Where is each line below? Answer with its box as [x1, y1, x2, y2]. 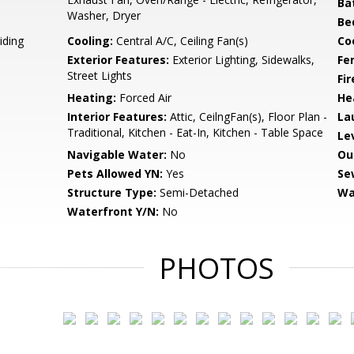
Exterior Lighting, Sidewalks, [169, 52, 315, 67]
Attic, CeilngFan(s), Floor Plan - [167, 109, 328, 124]
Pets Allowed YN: [67, 166, 164, 181]
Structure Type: [67, 185, 157, 200]
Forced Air [116, 90, 172, 105]
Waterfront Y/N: [67, 204, 160, 219]
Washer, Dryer [67, 8, 141, 23]
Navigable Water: [67, 147, 168, 162]
